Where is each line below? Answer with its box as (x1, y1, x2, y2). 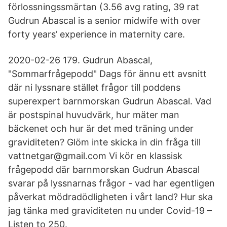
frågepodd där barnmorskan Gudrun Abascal (8, 164, 200, 175)
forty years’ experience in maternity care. (8, 29, 185, 40)
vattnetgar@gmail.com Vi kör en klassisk (8, 150, 182, 161)
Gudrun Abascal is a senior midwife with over (8, 15, 201, 26)
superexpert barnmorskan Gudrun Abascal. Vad (8, 96, 211, 106)
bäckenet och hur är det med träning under (8, 123, 194, 134)
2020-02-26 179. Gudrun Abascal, (8, 55, 153, 65)
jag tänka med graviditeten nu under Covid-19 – (8, 205, 212, 216)
